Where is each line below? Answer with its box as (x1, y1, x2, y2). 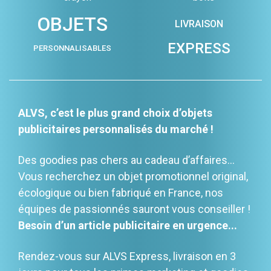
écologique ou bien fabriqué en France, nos (18, 186, 223, 200)
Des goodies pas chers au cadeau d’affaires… (18, 154, 235, 167)
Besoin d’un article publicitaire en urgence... (18, 219, 237, 232)
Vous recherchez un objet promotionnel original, (18, 170, 248, 183)
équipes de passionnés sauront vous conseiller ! (18, 203, 250, 216)
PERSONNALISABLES (33, 44, 111, 53)
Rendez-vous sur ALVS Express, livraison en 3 (18, 250, 236, 263)
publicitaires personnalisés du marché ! (18, 123, 214, 136)
